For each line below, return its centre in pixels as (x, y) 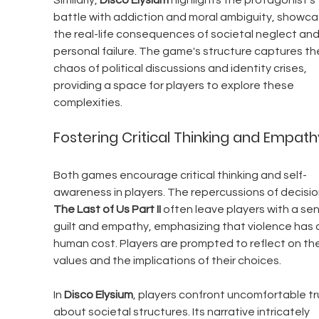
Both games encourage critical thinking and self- (180, 176)
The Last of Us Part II (107, 210)
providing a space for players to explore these (174, 86)
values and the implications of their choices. (167, 261)
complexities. (88, 103)
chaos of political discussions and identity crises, (181, 69)
